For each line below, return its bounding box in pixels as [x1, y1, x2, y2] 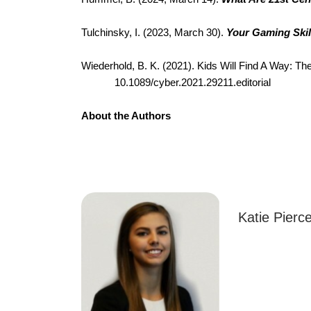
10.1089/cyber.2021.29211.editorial [115, 77, 271, 89]
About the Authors [81, 110, 171, 122]
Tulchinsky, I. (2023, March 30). [81, 27, 226, 39]
